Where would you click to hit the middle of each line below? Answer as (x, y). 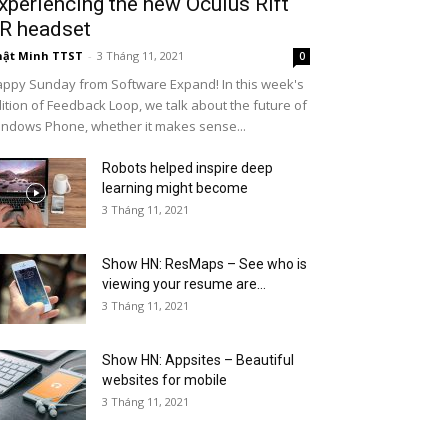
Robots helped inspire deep (187, 168)
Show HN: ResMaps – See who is (204, 264)
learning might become (175, 188)
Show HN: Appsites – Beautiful (198, 360)
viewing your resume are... (184, 284)
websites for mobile (164, 380)
